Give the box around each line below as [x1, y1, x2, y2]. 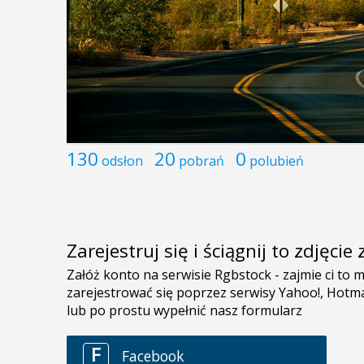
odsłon [102, 151, 143, 170]
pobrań [179, 151, 224, 170]
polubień [249, 151, 304, 170]
